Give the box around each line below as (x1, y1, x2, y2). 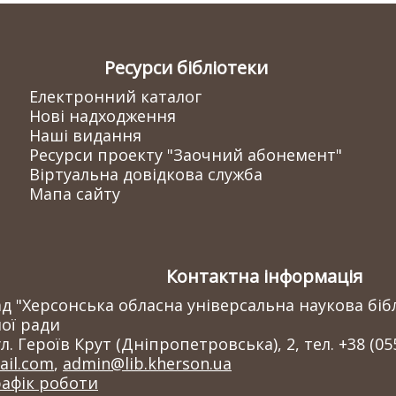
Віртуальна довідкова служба (29, 164, 263, 185)
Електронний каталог (29, 86, 202, 107)
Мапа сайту (29, 183, 120, 204)
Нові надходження (29, 105, 176, 126)
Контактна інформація (166, 264, 362, 288)
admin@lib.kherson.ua (63, 353, 232, 374)
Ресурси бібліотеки (103, 56, 268, 80)
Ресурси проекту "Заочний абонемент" (29, 144, 342, 165)
